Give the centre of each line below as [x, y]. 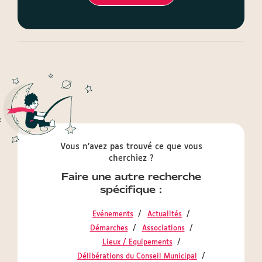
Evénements [113, 215]
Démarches [109, 229]
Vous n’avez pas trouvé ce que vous [131, 147]
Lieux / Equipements [137, 243]
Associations [163, 229]
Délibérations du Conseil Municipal [137, 257]
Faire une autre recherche [131, 177]
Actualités [165, 215]
